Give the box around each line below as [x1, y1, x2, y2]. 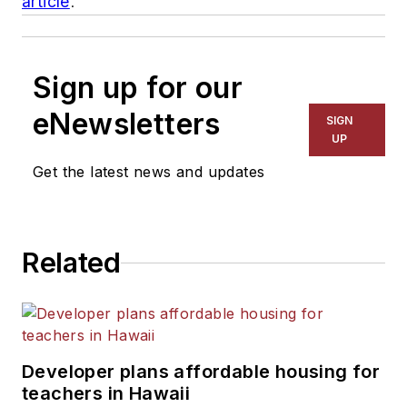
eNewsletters [33, 106, 221, 143]
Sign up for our [33, 70, 243, 106]
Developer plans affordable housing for [22, 361, 381, 383]
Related [22, 246, 121, 280]
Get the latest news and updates [33, 163, 265, 182]
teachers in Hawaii [22, 382, 191, 405]
